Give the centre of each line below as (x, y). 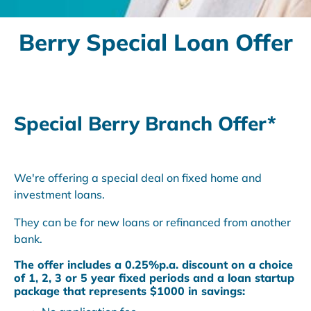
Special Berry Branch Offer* (145, 123)
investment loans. (59, 194)
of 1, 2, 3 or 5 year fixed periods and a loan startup (154, 278)
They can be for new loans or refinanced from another (152, 222)
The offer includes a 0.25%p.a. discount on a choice (153, 264)
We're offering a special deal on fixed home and (138, 178)
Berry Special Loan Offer (155, 42)
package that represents (82, 291)
